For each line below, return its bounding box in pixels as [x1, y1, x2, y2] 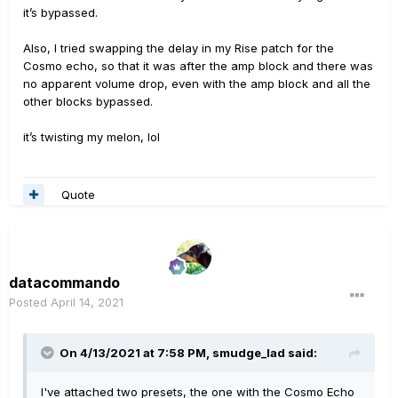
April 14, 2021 [51, 295, 123, 310]
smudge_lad [212, 346, 285, 361]
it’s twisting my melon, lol [23, 130, 160, 145]
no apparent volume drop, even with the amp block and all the [23, 76, 370, 92]
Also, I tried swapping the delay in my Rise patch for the [23, 41, 334, 56]
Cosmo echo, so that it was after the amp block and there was [23, 59, 373, 74]
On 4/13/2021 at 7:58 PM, [60, 346, 212, 361]
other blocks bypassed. [23, 94, 156, 109]
